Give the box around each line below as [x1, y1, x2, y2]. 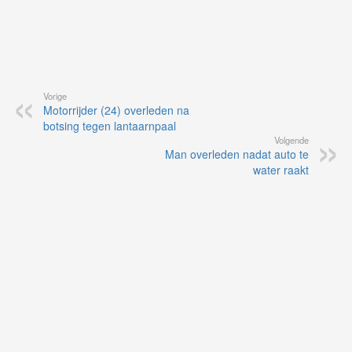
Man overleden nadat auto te [165, 146, 309, 163]
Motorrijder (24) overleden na [43, 102, 189, 119]
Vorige [43, 90, 67, 103]
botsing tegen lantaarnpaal [43, 118, 176, 134]
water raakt [253, 162, 309, 178]
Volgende [274, 134, 309, 147]
